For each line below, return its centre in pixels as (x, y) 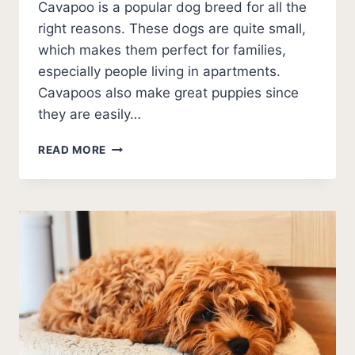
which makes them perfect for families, (162, 50)
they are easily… (90, 115)
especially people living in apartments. (159, 72)
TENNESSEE (139, 213)
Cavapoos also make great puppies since (168, 93)
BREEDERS (136, 179)
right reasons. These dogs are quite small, (172, 29)
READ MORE (73, 150)
